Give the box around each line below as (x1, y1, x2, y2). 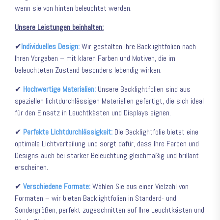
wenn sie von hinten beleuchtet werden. (15, 3, 132, 14)
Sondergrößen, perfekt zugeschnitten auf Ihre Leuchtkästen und (15, 205, 204, 216)
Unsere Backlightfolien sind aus (96, 84, 191, 95)
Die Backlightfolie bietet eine (112, 127, 198, 137)
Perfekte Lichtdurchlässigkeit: (23, 127, 112, 137)
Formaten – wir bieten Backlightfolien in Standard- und (15, 193, 176, 204)
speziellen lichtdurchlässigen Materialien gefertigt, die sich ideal (15, 96, 204, 107)
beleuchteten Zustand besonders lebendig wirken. (15, 65, 162, 76)
